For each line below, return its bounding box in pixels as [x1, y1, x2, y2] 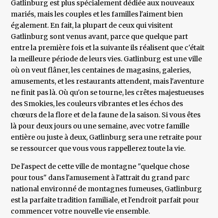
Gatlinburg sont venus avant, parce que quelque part [11, 32, 188, 41]
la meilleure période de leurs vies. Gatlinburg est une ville [11, 54, 202, 64]
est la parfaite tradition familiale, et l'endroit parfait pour [11, 196, 200, 205]
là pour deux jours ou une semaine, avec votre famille [11, 122, 190, 131]
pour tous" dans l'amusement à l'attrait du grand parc [11, 173, 190, 182]
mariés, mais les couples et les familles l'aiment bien [11, 10, 183, 19]
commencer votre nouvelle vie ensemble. [11, 207, 150, 216]
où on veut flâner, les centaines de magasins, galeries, [11, 66, 191, 75]
